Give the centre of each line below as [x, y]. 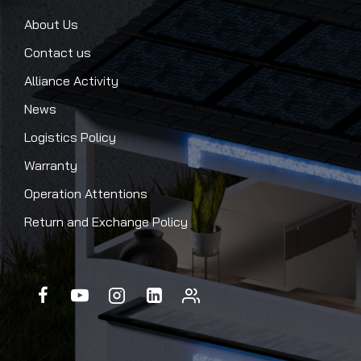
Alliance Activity [71, 81]
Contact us [58, 52]
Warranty [51, 165]
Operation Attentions [86, 193]
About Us [51, 24]
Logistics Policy [70, 137]
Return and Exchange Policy [106, 222]
